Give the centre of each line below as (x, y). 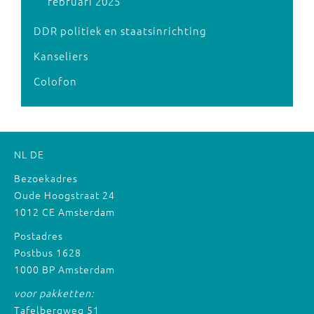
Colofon (55, 81)
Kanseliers (61, 56)
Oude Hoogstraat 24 (64, 195)
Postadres (39, 235)
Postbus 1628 (48, 252)
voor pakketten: (54, 293)
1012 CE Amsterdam (64, 212)
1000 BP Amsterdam (64, 269)
